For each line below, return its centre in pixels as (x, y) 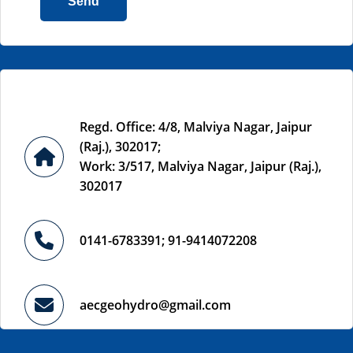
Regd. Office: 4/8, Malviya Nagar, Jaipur (196, 127)
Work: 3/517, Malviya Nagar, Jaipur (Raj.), (201, 166)
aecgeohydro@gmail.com (155, 305)
